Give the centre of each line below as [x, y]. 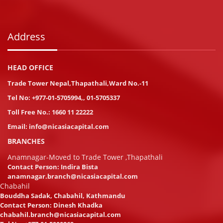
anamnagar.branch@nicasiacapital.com [73, 176]
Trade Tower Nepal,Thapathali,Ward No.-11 [78, 83]
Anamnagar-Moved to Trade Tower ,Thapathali [85, 157]
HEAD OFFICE [30, 68]
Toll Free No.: [30, 112]
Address [26, 37]
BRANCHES [26, 141]
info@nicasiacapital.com [69, 127]
